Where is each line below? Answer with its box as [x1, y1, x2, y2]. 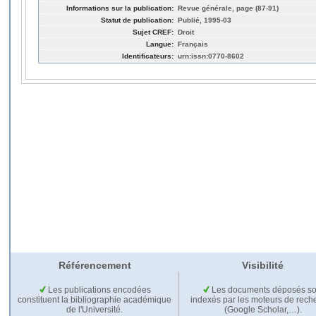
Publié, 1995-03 [178, 16, 231, 24]
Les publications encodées [45, 285, 151, 296]
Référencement [58, 260, 131, 272]
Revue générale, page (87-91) [178, 4, 279, 12]
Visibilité [241, 260, 284, 272]
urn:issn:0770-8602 [178, 51, 244, 60]
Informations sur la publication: [66, 4, 174, 12]
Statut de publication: [101, 16, 174, 24]
